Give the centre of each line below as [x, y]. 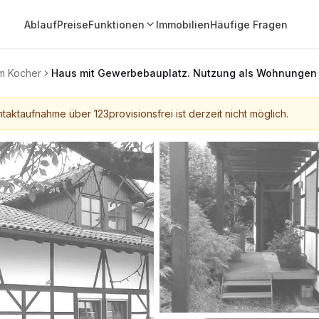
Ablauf [40, 24]
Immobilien [183, 24]
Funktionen [116, 24]
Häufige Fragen [249, 24]
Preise [72, 24]
